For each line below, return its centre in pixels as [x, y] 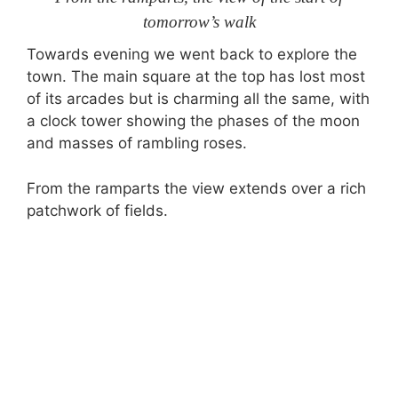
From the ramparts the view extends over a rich [196, 188]
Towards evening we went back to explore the [192, 54]
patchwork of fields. [97, 210]
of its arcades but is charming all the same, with [198, 99]
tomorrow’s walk [199, 21]
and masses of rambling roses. [137, 143]
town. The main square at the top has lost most [196, 76]
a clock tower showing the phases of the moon [193, 121]
